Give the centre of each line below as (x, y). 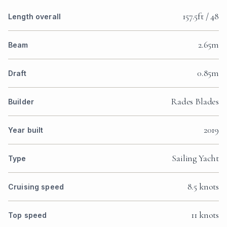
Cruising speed (36, 187)
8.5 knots (203, 187)
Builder (21, 102)
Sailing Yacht (195, 158)
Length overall (34, 17)
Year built (26, 130)
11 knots (205, 215)
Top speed (28, 215)
